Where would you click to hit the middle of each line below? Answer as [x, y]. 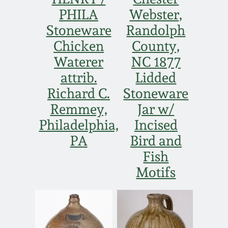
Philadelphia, [79, 125]
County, [156, 46]
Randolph [156, 31]
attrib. [79, 78]
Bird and [156, 141]
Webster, [156, 15]
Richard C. [79, 94]
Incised [156, 125]
